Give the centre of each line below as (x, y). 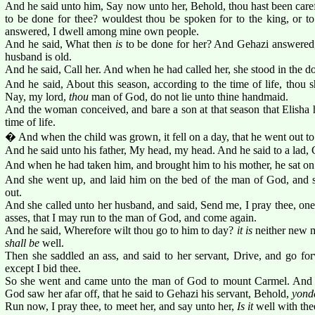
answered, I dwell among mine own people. (102, 31)
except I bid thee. (43, 268)
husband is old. (38, 56)
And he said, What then (60, 44)
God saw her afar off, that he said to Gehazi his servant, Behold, (148, 293)
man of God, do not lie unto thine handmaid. (188, 96)
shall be (22, 243)
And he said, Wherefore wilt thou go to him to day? (121, 230)
